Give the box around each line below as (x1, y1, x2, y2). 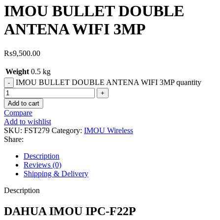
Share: (4, 135, 24, 143)
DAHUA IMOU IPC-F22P (4, 204, 136, 218)
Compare (4, 108, 32, 117)
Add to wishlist (4, 117, 51, 126)
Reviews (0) (24, 160, 61, 169)
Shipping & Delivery (24, 169, 88, 178)
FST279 (24, 126, 52, 135)
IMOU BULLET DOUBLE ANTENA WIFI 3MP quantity (16, 78, 201, 86)
